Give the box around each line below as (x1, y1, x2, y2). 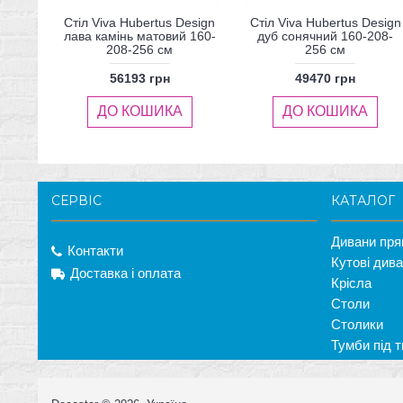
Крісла (331, 274, 372, 291)
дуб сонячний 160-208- (257, 29, 394, 44)
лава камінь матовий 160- (63, 29, 216, 44)
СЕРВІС (51, 192, 102, 209)
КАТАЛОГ (331, 192, 396, 209)
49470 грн (295, 71, 356, 86)
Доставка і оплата (70, 264, 181, 281)
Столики (331, 316, 384, 332)
